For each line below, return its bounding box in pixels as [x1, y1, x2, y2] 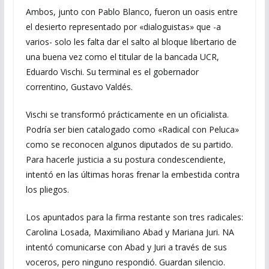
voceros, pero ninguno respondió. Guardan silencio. [25, 256, 225, 268]
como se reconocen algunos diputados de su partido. [25, 139, 233, 150]
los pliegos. [25, 184, 69, 195]
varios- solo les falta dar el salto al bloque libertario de [25, 36, 237, 47]
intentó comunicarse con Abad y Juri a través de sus [25, 241, 227, 253]
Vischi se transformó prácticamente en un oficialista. [25, 109, 229, 120]
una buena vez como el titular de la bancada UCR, [25, 51, 219, 62]
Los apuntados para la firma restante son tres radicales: [25, 211, 243, 223]
